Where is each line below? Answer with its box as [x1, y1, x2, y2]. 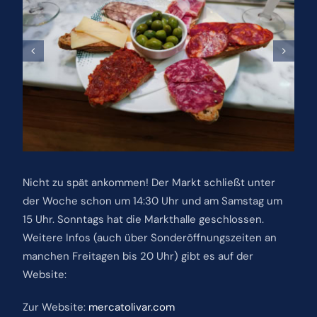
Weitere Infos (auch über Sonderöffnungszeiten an [22, 230, 277, 245]
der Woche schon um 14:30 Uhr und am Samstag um [22, 193, 282, 208]
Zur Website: [22, 299, 88, 314]
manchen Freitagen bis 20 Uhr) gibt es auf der [22, 248, 253, 263]
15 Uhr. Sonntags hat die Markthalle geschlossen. [22, 212, 264, 226]
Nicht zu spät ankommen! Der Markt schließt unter [22, 175, 275, 190]
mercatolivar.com [88, 299, 175, 314]
